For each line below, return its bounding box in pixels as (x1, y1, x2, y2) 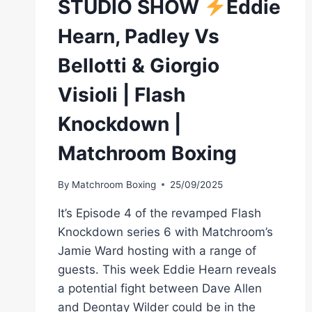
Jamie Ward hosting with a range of (58, 243, 256, 258)
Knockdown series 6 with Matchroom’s (58, 224, 273, 239)
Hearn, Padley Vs (58, 24, 219, 48)
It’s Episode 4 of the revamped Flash (58, 205, 261, 220)
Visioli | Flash (58, 82, 185, 107)
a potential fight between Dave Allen (58, 281, 262, 295)
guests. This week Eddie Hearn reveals (58, 262, 276, 276)
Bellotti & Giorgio (58, 53, 219, 77)
